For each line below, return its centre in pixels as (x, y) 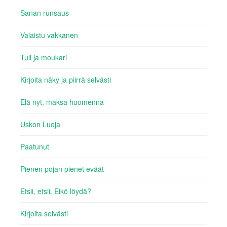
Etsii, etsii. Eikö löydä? (56, 191)
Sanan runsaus (45, 13)
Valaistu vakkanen (49, 35)
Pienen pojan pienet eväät (62, 169)
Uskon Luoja (40, 124)
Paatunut (35, 147)
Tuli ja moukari (44, 58)
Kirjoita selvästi (44, 214)
